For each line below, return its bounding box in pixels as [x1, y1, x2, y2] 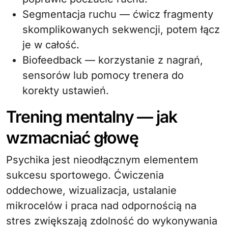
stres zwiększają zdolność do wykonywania [6, 215, 217, 227]
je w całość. [22, 39, 79, 51]
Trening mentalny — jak [6, 107, 177, 127]
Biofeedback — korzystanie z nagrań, [22, 54, 203, 66]
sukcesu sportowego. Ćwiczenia [6, 169, 164, 181]
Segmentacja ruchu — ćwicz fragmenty [22, 8, 213, 20]
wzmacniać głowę [6, 128, 138, 148]
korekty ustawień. [22, 84, 109, 97]
